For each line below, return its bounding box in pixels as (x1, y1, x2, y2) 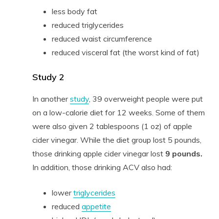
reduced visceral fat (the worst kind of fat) (51, 47, 199, 57)
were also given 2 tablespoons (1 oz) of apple (32, 121, 192, 131)
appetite (81, 201, 111, 211)
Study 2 (32, 71, 65, 83)
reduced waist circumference (51, 33, 152, 44)
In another (32, 93, 70, 104)
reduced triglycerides (51, 20, 124, 30)
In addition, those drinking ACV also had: (32, 162, 172, 172)
